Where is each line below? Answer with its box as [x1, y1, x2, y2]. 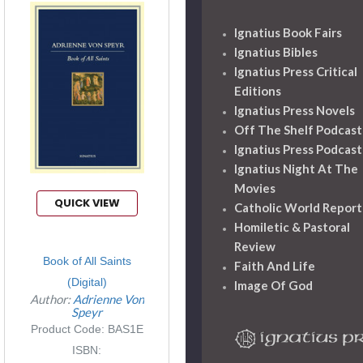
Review [233, 238, 275, 254]
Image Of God [233, 277, 313, 293]
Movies [233, 180, 275, 195]
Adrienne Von [72, 291, 144, 306]
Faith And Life [233, 258, 315, 273]
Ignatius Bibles [233, 44, 318, 59]
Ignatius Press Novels [233, 102, 355, 117]
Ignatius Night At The [233, 160, 358, 176]
